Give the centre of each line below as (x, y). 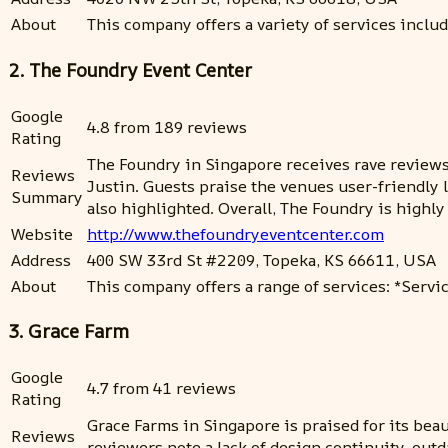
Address (41, 259)
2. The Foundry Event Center (130, 69)
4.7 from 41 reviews (161, 388)
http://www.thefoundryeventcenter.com (235, 233)
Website (42, 233)
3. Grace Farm (68, 331)
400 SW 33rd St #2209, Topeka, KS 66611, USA (261, 259)
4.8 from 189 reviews (167, 126)
